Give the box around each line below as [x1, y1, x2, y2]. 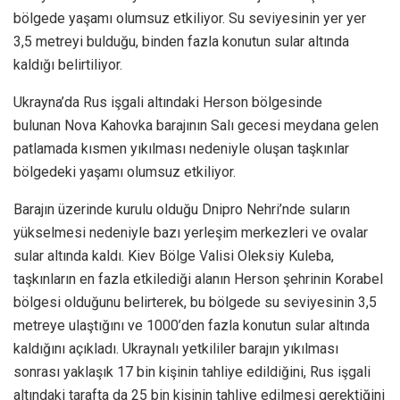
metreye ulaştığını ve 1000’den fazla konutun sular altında [13, 316, 370, 334]
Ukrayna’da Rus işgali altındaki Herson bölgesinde [13, 93, 322, 111]
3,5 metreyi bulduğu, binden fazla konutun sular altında [13, 32, 349, 50]
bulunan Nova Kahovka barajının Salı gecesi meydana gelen [13, 116, 379, 134]
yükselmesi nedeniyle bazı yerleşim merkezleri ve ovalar [13, 223, 368, 241]
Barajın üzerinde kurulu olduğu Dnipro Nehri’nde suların [13, 200, 350, 218]
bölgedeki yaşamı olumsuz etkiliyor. [13, 162, 243, 180]
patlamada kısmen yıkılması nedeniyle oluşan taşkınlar [13, 139, 349, 157]
